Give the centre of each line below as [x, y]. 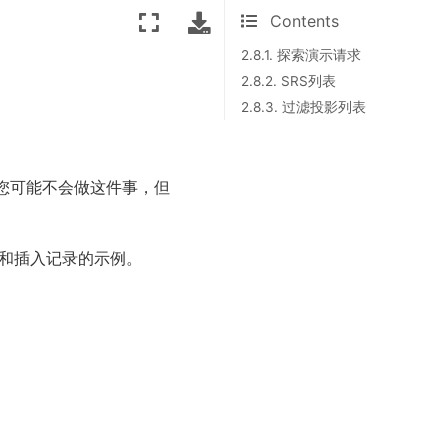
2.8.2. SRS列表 [288, 81]
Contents [304, 21]
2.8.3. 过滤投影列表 [303, 107]
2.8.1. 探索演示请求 [301, 55]
